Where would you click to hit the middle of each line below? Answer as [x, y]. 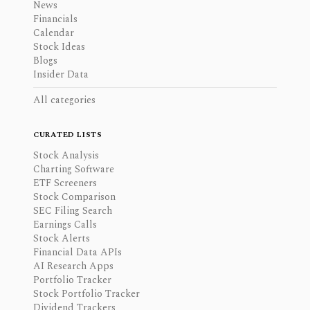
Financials [55, 19]
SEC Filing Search [73, 210]
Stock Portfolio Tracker [86, 293]
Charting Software [74, 169]
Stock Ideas [59, 46]
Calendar [54, 33]
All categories [64, 100]
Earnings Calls [65, 224]
